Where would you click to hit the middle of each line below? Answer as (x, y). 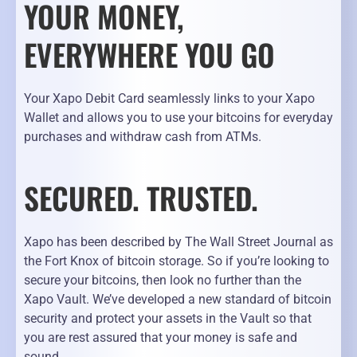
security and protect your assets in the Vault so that (168, 319)
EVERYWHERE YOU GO (149, 55)
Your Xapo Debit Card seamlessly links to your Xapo (169, 99)
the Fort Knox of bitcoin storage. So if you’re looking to (177, 261)
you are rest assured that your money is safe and (161, 338)
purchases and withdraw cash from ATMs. (143, 137)
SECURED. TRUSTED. (141, 198)
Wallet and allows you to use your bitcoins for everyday (178, 118)
